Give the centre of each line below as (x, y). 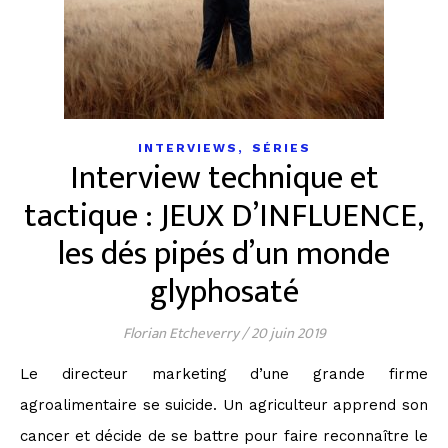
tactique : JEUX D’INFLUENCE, (224, 216)
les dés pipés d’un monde (224, 254)
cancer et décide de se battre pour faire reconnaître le (224, 436)
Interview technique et (224, 178)
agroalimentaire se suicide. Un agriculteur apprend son (224, 405)
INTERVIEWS (187, 148)
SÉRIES (281, 148)
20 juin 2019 (288, 333)
